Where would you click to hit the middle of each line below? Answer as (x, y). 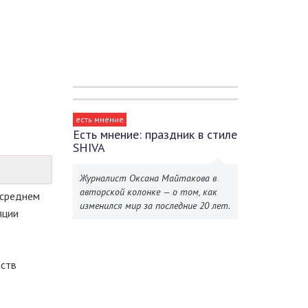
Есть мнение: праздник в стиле (155, 134)
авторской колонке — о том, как (148, 192)
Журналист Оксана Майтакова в (148, 178)
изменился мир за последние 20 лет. (155, 206)
